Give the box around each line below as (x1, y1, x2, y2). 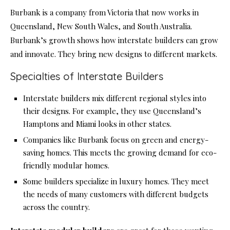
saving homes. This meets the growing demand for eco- (23, 147, 217, 158)
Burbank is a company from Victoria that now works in (10, 7, 199, 18)
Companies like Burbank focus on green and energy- (23, 135, 208, 145)
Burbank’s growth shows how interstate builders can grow (10, 35, 218, 46)
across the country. (23, 202, 90, 213)
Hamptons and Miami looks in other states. (23, 119, 171, 129)
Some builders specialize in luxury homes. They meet (23, 176, 209, 187)
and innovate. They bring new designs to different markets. (10, 49, 217, 60)
